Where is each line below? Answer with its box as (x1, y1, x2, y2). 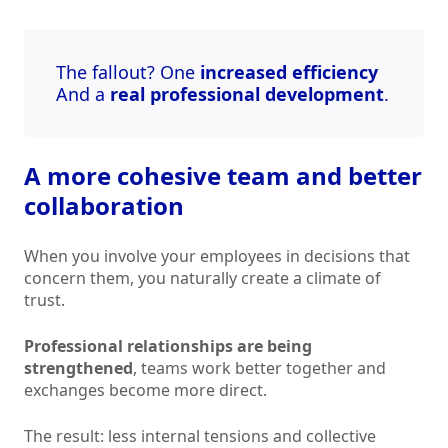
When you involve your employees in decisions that (24, 245, 410, 268)
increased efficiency (200, 60, 378, 85)
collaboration (24, 189, 184, 223)
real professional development (110, 82, 384, 107)
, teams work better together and (133, 357, 386, 380)
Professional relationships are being (24, 335, 312, 358)
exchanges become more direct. (24, 379, 267, 402)
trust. (24, 289, 65, 312)
